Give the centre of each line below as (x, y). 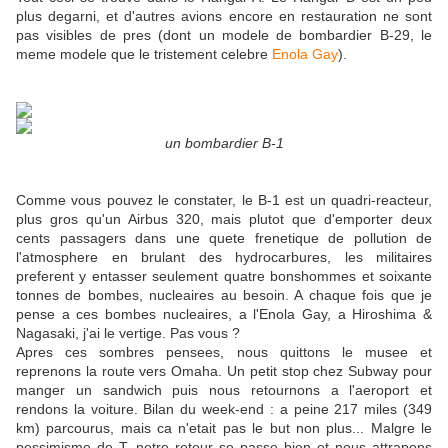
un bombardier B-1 (224, 143)
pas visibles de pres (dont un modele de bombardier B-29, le (224, 35)
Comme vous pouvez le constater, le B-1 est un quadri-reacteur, (224, 200)
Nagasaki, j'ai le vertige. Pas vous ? (128, 333)
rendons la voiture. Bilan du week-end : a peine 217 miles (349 (224, 409)
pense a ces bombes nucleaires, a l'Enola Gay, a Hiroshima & (224, 314)
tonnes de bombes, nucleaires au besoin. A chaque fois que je (224, 295)
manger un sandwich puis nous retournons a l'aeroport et (224, 390)
